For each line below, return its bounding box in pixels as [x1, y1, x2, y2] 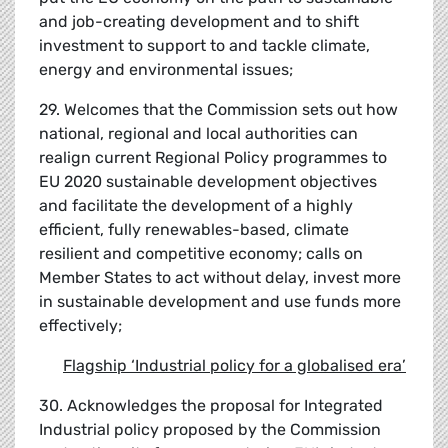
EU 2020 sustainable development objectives [39, 172, 377, 192]
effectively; [39, 316, 122, 336]
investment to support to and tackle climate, [39, 36, 370, 56]
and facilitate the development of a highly [39, 196, 353, 216]
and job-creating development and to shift [39, 12, 359, 32]
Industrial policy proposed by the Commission [39, 420, 381, 440]
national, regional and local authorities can [39, 124, 358, 144]
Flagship [63, 356, 131, 376]
